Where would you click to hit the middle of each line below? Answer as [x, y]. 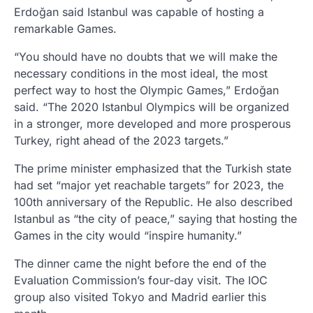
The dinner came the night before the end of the [140, 263]
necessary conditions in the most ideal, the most [141, 73]
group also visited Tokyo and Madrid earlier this [140, 297]
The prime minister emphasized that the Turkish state [153, 168]
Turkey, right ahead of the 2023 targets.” [121, 140]
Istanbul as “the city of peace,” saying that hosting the [155, 218]
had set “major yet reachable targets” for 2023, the [149, 185]
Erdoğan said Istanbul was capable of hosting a [139, 12]
